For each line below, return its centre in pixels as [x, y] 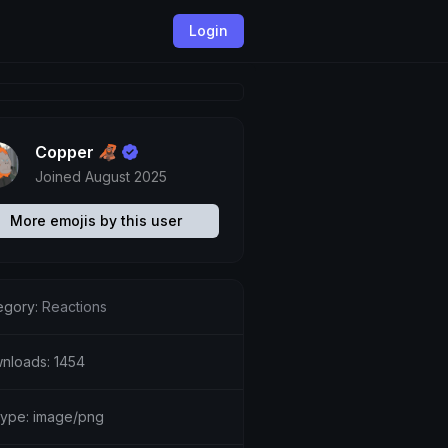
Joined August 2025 [100, 176]
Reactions [74, 306]
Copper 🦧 [76, 152]
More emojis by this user [95, 220]
